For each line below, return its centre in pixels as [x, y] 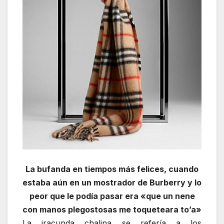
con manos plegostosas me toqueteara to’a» [112, 209]
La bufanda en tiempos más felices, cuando [112, 169]
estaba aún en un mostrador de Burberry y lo [112, 182]
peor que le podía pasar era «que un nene [112, 196]
